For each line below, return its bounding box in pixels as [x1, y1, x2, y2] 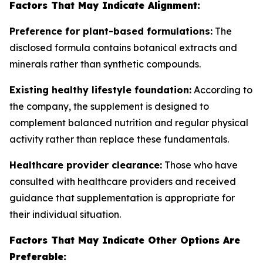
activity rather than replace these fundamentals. [9, 133, 229, 145]
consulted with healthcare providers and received [9, 176, 236, 187]
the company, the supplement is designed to [9, 100, 209, 112]
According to [191, 84, 252, 96]
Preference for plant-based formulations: [9, 25, 213, 37]
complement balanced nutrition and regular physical [9, 117, 248, 129]
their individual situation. [9, 208, 121, 220]
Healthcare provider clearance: [9, 159, 162, 171]
